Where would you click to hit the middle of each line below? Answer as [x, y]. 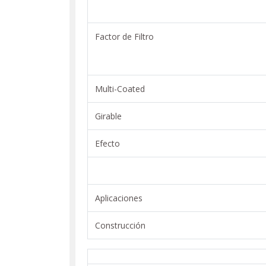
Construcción [120, 225]
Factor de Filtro [124, 36]
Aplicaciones [119, 198]
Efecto [107, 143]
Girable [108, 116]
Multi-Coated [120, 88]
